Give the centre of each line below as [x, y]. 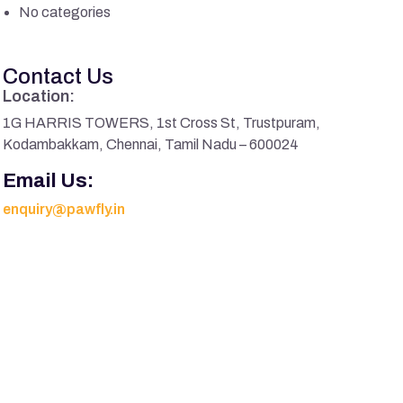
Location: [39, 96]
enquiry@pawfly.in [64, 209]
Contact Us [58, 76]
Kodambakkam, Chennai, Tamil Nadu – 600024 [151, 144]
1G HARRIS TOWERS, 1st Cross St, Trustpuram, [162, 123]
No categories [65, 12]
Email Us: [49, 181]
